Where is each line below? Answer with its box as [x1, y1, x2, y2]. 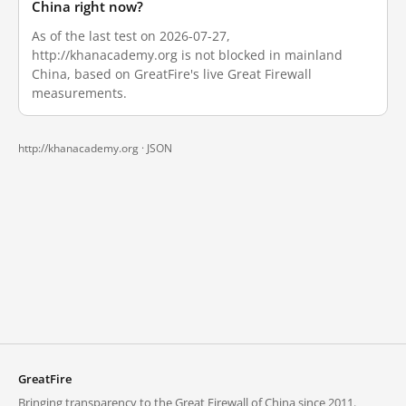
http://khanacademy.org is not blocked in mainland [32, 46, 343, 63]
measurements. [32, 84, 127, 101]
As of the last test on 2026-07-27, [32, 27, 230, 44]
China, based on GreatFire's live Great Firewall [32, 65, 312, 82]
